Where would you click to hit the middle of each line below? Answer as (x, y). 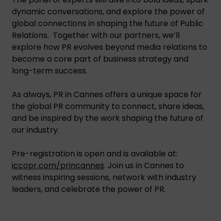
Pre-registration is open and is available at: (95, 153)
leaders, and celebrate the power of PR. (89, 189)
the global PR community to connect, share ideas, (108, 106)
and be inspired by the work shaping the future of (108, 118)
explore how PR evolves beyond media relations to (110, 47)
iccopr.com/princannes (58, 165)
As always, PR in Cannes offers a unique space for (107, 94)
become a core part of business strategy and (100, 59)
